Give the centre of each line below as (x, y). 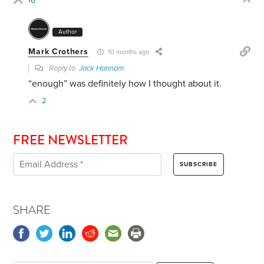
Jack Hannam (102, 69)
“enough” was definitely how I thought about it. (125, 84)
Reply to (63, 69)
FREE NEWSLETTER (71, 140)
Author (68, 32)
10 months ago (127, 52)
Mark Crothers (58, 52)
